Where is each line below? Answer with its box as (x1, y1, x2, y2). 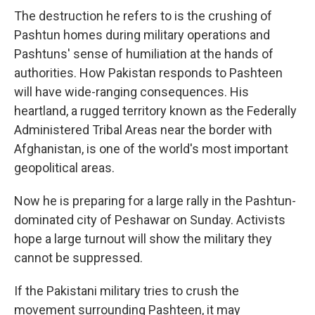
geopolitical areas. (14, 160, 115, 175)
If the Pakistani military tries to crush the (14, 283, 239, 298)
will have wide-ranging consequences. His (14, 84, 249, 99)
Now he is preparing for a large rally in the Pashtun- (14, 193, 296, 208)
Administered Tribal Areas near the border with (14, 122, 272, 137)
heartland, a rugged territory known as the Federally (14, 103, 297, 118)
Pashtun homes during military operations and (14, 27, 270, 42)
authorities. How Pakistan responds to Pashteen (14, 65, 283, 80)
